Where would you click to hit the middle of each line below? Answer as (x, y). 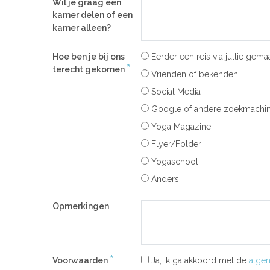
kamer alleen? (82, 28)
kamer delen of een (93, 15)
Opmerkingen (81, 206)
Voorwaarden (81, 260)
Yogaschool (173, 162)
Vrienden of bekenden (193, 74)
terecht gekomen (89, 69)
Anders (164, 179)
